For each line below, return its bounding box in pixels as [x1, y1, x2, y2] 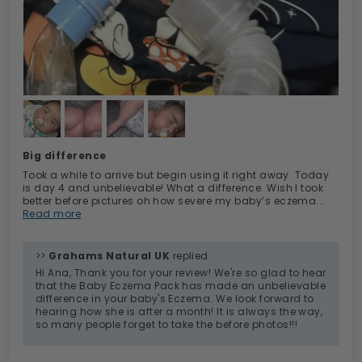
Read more [23, 207, 82, 221]
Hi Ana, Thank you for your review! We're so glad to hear [36, 266, 326, 280]
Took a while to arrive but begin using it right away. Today [23, 168, 330, 183]
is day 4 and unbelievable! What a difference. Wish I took [23, 181, 324, 196]
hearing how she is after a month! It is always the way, [36, 305, 323, 319]
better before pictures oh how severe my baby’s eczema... [23, 194, 325, 208]
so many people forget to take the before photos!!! [36, 318, 298, 332]
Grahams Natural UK [48, 249, 170, 263]
